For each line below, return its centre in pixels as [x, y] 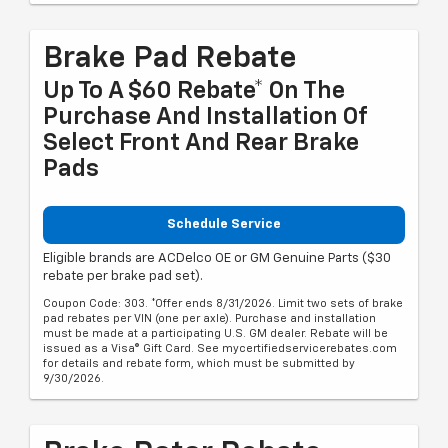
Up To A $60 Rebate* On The [194, 90]
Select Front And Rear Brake [201, 142]
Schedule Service [224, 224]
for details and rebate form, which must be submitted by [199, 364]
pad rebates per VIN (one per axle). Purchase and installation [209, 319]
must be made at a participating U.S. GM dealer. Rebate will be [215, 334]
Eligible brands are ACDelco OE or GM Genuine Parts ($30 [217, 259]
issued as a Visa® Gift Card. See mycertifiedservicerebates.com [220, 349]
